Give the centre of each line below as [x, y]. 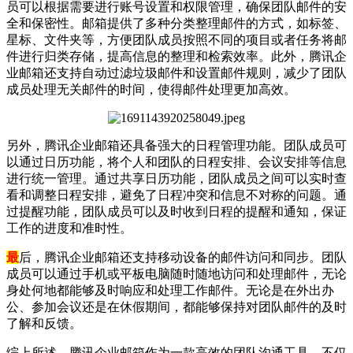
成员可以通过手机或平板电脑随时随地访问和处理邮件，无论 [176, 273]
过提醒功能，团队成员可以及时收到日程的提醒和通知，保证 [176, 211]
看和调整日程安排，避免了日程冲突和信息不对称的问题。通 [176, 195]
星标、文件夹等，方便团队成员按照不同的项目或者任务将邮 [176, 39]
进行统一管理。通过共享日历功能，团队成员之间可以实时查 [176, 178]
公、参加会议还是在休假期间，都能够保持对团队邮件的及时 [176, 307]
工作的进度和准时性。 [69, 228]
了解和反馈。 [44, 323]
